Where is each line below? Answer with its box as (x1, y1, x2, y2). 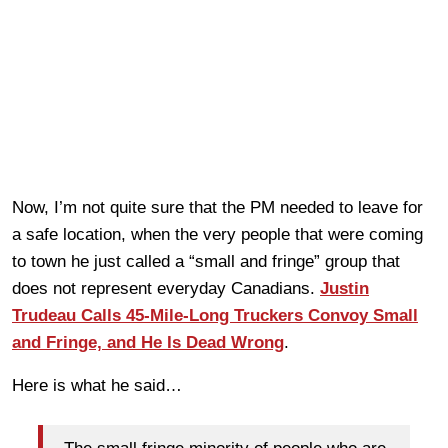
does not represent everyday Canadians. (12, 278, 320, 298)
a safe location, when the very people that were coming (12, 224, 423, 244)
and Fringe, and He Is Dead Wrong (12, 332, 284, 352)
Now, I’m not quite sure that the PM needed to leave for (12, 197, 423, 217)
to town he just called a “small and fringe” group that (12, 251, 400, 271)
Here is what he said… (12, 375, 182, 395)
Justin (320, 278, 369, 298)
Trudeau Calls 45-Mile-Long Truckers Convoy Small (12, 305, 418, 325)
